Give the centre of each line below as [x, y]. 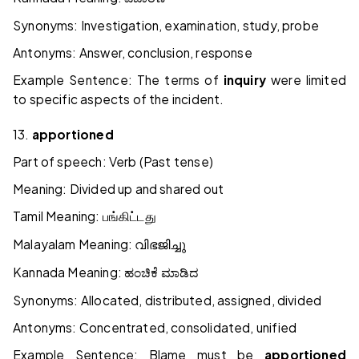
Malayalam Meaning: [74, 244]
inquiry [244, 80]
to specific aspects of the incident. [119, 99]
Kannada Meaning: [69, 272]
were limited [306, 80]
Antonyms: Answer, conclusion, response [133, 53]
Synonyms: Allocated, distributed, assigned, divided [167, 301]
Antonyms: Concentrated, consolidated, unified [155, 328]
